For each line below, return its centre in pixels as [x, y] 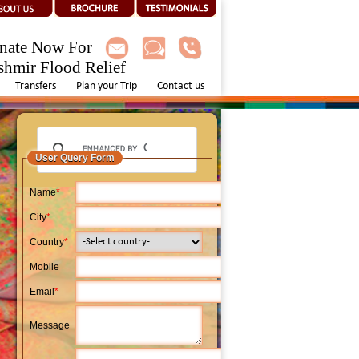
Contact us [181, 86]
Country [47, 242]
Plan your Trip [107, 86]
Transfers [36, 86]
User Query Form [75, 158]
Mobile [44, 267]
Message [50, 325]
